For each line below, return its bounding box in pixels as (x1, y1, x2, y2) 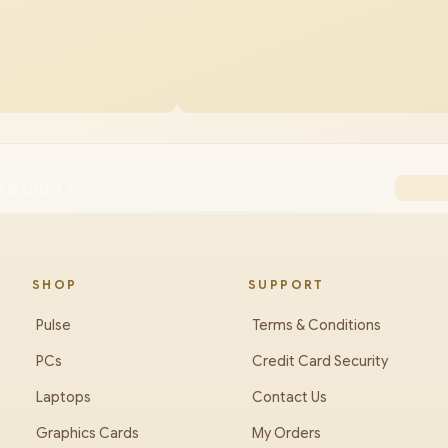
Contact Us (252, 388, 327, 406)
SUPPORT (248, 277, 325, 292)
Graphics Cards (36, 424, 139, 442)
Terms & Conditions (252, 316, 381, 334)
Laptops (36, 388, 91, 406)
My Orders (252, 424, 321, 442)
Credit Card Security (252, 352, 388, 370)
